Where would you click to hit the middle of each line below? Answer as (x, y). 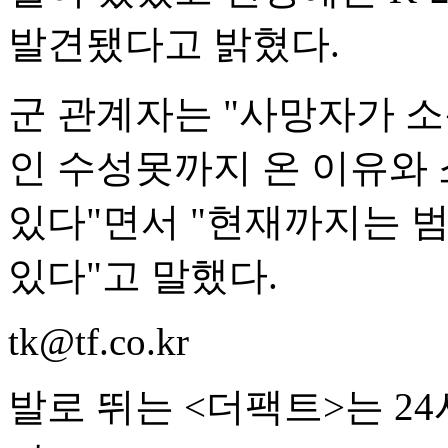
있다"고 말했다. (143, 275)
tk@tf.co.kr (98, 341)
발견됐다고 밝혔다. (174, 43)
